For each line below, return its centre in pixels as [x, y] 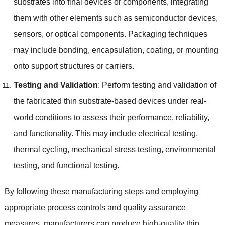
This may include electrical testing [135, 133]
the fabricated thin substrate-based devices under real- [110, 101]
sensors [27, 34]
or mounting [197, 50]
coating [159, 50]
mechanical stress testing [116, 149]
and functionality [42, 133]
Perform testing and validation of [159, 85]
